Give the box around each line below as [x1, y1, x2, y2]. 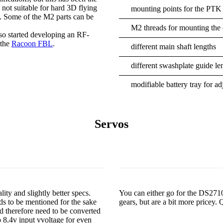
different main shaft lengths [131, 42, 216, 51]
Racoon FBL [11, 39, 53, 48]
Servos [95, 117, 128, 130]
